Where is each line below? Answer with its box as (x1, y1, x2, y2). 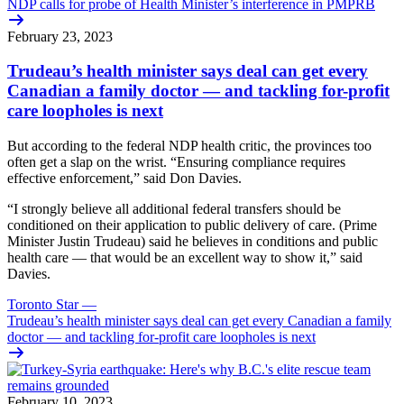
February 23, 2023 (7, 28, 113, 44)
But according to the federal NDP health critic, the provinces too (7, 137, 372, 153)
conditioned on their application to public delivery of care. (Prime (7, 216, 377, 233)
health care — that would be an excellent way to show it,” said (7, 249, 363, 265)
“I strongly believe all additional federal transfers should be (7, 200, 341, 216)
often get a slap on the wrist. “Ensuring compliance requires (7, 153, 345, 170)
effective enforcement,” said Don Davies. (7, 170, 242, 186)
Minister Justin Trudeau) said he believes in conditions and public (7, 233, 378, 249)
